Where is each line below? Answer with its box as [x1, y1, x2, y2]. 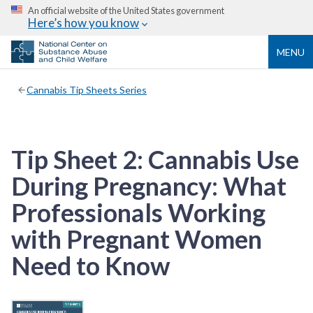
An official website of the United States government [28, 5, 224, 16]
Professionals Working [11, 196, 265, 228]
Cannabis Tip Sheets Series [27, 83, 147, 96]
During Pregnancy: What [11, 170, 286, 201]
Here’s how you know [28, 15, 139, 30]
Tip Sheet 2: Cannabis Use [11, 143, 299, 175]
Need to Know [11, 249, 170, 281]
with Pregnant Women [11, 223, 262, 254]
